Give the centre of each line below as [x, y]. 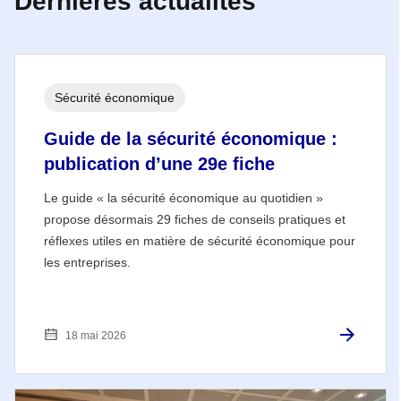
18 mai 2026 [96, 335]
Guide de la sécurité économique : [191, 138]
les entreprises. [87, 262]
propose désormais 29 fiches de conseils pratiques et [195, 219]
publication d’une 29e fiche [159, 163]
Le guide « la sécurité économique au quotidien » [183, 197]
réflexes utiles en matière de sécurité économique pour [200, 240]
